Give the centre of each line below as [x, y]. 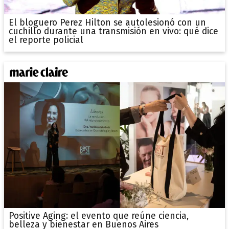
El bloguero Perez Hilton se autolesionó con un [107, 22]
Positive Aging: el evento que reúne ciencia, [98, 216]
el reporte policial [46, 40]
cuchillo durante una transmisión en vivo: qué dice [113, 31]
